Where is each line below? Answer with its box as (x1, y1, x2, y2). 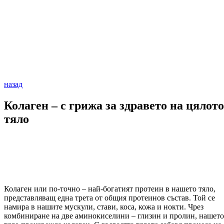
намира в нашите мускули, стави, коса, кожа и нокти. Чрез (4, 202, 203, 211)
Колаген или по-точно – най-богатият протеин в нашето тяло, (4, 184, 215, 193)
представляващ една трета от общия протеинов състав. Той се (4, 193, 215, 202)
